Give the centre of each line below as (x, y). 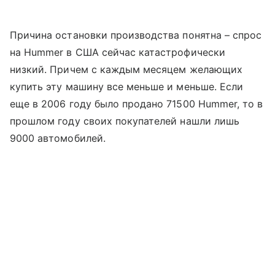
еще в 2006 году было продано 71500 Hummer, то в (137, 103)
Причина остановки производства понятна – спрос (136, 35)
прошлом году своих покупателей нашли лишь (125, 121)
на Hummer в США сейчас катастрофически (118, 52)
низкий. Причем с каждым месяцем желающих (126, 69)
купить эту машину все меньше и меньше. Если (127, 86)
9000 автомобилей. (58, 138)
